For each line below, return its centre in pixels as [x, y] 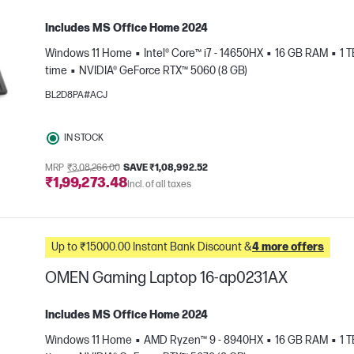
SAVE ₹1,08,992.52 [166, 168]
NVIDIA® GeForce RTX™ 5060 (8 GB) [163, 71]
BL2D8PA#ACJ [76, 96]
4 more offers [288, 247]
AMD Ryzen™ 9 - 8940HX [203, 341]
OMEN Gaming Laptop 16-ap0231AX [166, 279]
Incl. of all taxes [159, 185]
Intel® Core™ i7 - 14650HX [203, 54]
